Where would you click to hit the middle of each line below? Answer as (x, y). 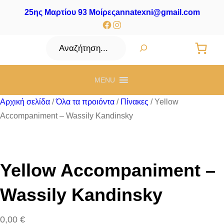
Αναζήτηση (69, 43)
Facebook (119, 24)
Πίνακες (134, 101)
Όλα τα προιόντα (85, 101)
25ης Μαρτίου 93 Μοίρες (70, 12)
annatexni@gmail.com (157, 12)
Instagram (129, 24)
